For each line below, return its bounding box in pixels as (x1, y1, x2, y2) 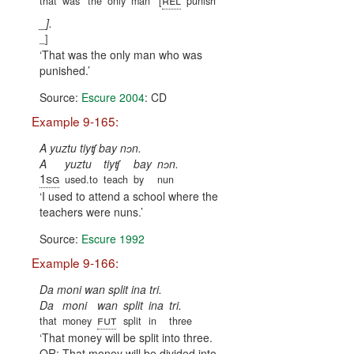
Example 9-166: (32, 254, 119, 272)
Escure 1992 (81, 231, 145, 247)
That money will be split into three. (42, 330, 213, 346)
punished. (40, 62, 88, 79)
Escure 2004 (81, 89, 145, 106)
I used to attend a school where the (42, 188, 218, 205)
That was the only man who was (42, 47, 202, 63)
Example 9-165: (32, 112, 119, 130)
